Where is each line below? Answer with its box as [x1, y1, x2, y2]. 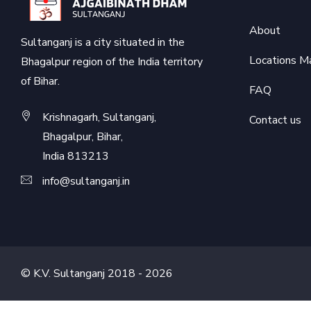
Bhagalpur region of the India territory [21, 53, 203, 69]
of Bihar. [21, 73, 60, 89]
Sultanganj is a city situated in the [21, 34, 185, 50]
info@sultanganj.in [42, 173, 130, 189]
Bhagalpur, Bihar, [42, 128, 123, 144]
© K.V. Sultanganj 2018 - [21, 265, 145, 281]
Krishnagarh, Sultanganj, [42, 109, 156, 125]
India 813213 [42, 148, 109, 164]
